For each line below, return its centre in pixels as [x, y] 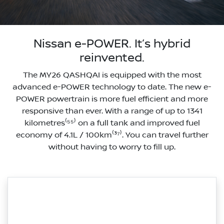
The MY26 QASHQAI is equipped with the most [112, 75]
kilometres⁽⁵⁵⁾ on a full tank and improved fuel [112, 123]
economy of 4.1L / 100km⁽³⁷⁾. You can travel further [112, 135]
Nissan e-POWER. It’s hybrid [112, 44]
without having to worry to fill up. [112, 147]
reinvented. [112, 58]
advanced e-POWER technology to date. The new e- [112, 87]
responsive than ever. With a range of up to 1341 [112, 111]
